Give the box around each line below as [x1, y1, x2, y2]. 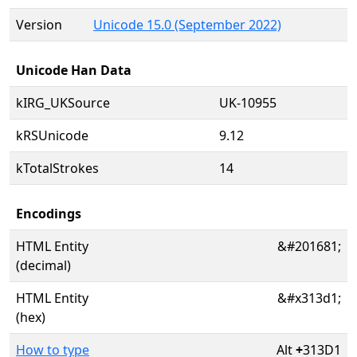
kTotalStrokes [16, 159, 99, 177]
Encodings [16, 205, 81, 222]
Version [16, 16, 62, 33]
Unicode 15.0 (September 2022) [93, 16, 281, 33]
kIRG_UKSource [16, 94, 110, 112]
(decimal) [16, 257, 71, 274]
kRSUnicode [16, 127, 88, 144]
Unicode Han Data [16, 61, 131, 79]
